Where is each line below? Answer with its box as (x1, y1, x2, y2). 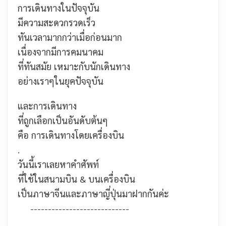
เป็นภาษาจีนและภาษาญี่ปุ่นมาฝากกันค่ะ (18, 188, 169, 199)
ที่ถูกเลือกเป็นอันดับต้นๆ (18, 115, 108, 126)
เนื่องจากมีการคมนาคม (18, 46, 103, 58)
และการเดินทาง (18, 100, 77, 111)
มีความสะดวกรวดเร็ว (18, 17, 95, 28)
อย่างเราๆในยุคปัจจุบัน (18, 75, 103, 87)
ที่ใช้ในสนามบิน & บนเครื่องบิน (18, 173, 135, 185)
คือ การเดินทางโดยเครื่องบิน (18, 129, 124, 141)
